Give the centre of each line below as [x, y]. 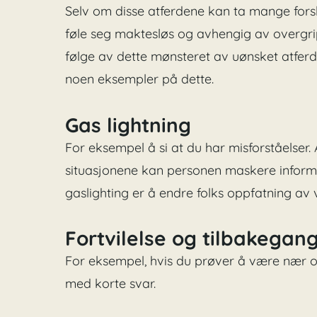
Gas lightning [128, 125]
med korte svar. [111, 284]
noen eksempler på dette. [140, 79]
